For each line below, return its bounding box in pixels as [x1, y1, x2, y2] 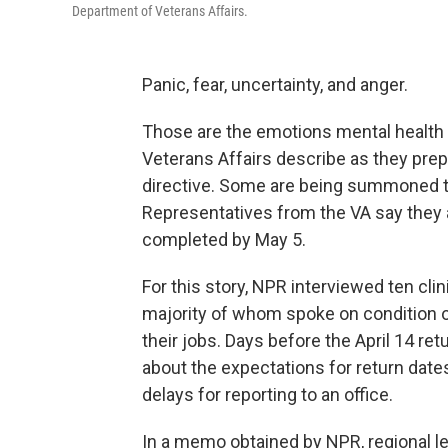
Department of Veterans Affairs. [72, 3, 248, 19]
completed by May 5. [142, 229, 306, 250]
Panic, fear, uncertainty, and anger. [142, 74, 408, 95]
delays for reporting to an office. [142, 384, 393, 405]
